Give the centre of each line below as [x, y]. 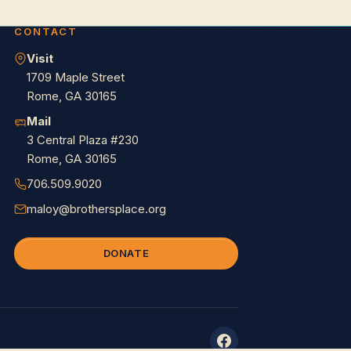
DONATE [126, 253]
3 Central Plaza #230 [83, 140]
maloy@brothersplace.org [96, 209]
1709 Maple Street [76, 77]
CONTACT [46, 31]
